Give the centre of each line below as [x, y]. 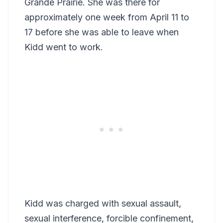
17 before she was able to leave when [102, 32]
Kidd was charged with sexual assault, [103, 203]
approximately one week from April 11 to [107, 17]
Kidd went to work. [64, 47]
